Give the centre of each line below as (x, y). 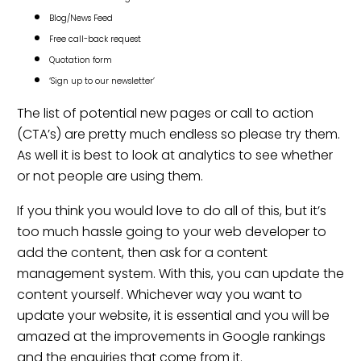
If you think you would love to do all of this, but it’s (172, 211)
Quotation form (81, 60)
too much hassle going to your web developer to (172, 232)
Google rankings (274, 337)
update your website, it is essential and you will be (173, 316)
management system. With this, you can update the (180, 274)
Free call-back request (95, 39)
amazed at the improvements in (120, 337)
